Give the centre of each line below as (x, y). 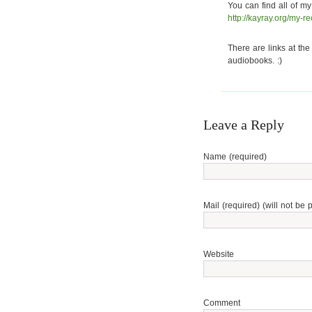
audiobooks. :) (255, 61)
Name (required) (235, 157)
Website (219, 254)
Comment (222, 303)
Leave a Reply (244, 125)
